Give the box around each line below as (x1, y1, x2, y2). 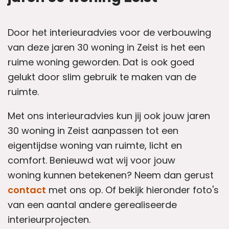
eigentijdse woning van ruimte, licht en (8, 139, 182, 152)
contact (8, 184, 46, 197)
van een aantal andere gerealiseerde (8, 198, 177, 212)
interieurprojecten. (8, 213, 90, 226)
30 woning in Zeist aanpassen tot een (8, 124, 178, 138)
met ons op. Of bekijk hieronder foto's (46, 184, 219, 197)
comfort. (8, 154, 50, 167)
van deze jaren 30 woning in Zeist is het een (8, 41, 205, 54)
